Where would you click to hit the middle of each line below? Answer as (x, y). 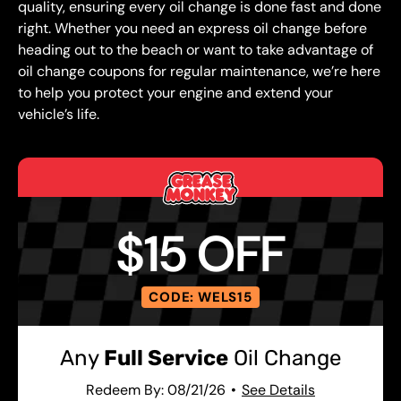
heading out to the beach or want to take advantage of (196, 50)
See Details (278, 390)
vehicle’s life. (59, 114)
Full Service (166, 358)
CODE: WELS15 (200, 297)
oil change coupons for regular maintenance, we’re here (199, 71)
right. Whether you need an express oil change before (192, 28)
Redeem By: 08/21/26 (156, 390)
